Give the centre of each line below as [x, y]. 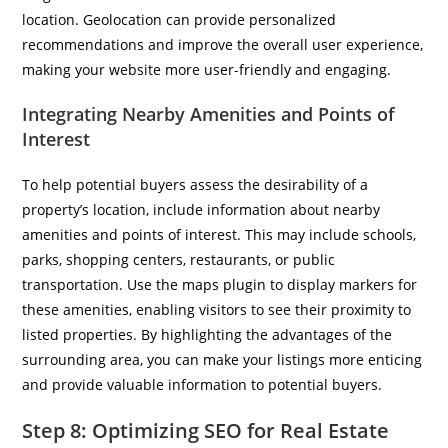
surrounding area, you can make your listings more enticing [222, 359]
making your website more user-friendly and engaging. [207, 69]
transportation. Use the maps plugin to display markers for [220, 284]
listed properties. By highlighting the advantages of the [207, 334]
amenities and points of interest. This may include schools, [219, 234]
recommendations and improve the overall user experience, [223, 44]
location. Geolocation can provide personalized [179, 19]
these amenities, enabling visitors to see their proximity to [217, 309]
